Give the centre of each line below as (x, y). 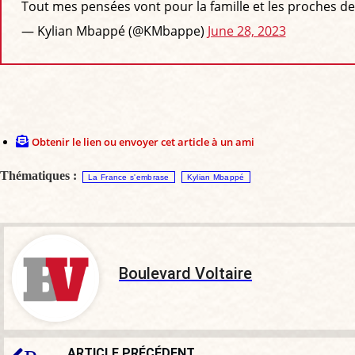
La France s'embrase (129, 177)
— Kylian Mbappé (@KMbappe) (114, 31)
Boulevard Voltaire (185, 274)
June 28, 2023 (246, 31)
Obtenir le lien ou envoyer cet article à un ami (143, 141)
